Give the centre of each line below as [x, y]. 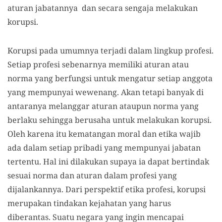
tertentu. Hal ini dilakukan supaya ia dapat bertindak [108, 161]
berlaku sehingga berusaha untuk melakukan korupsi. [110, 120]
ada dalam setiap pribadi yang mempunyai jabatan [104, 147]
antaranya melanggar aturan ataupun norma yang [103, 106]
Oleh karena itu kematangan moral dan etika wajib [104, 134]
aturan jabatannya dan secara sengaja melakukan [103, 8]
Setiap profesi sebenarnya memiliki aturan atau [98, 64]
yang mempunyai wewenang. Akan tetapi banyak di [106, 92]
